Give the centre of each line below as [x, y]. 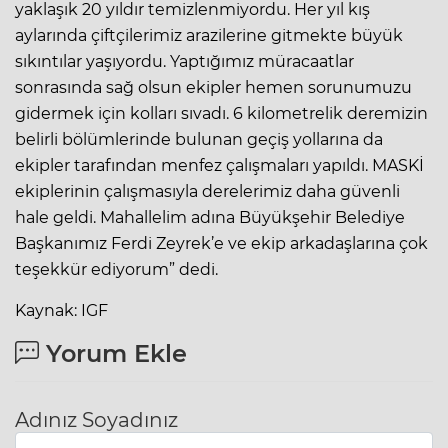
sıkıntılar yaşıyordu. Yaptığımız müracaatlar [184, 61]
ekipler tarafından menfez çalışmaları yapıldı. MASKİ [219, 165]
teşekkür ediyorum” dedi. [116, 269]
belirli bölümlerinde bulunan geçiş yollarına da [199, 139]
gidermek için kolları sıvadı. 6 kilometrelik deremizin [221, 113]
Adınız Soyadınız [96, 419]
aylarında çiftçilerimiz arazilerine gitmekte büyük [209, 35]
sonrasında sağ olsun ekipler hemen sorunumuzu [213, 87]
